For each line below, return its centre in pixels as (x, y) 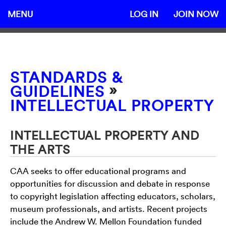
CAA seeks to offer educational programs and (98, 171)
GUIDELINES (57, 92)
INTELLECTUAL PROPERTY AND (105, 135)
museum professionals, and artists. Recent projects (109, 209)
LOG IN (144, 14)
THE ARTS (40, 149)
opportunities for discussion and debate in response (110, 183)
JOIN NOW (196, 14)
